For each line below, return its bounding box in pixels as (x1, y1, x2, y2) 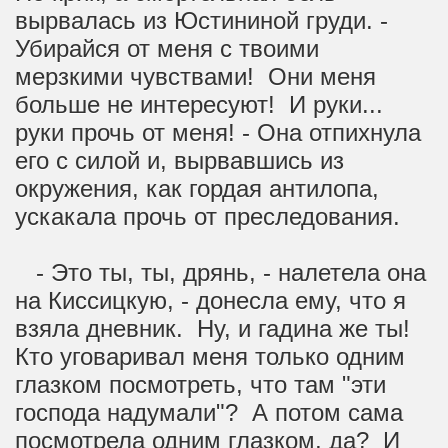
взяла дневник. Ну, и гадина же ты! (15, 315, 417, 342)
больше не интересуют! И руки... (15, 91, 390, 118)
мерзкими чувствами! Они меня (15, 63, 376, 90)
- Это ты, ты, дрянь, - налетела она (15, 259, 426, 286)
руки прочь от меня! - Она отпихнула (15, 119, 421, 146)
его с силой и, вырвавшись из (15, 147, 344, 174)
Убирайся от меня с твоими (15, 35, 319, 62)
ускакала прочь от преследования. (15, 203, 400, 230)
